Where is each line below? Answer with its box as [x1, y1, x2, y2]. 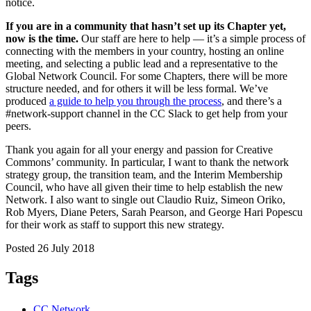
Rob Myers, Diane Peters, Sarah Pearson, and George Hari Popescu [6, 205, 303, 218]
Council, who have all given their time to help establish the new [6, 180, 283, 193]
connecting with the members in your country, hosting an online [6, 44, 284, 57]
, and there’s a [221, 94, 282, 107]
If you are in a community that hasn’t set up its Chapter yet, [6, 19, 286, 32]
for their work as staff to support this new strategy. [6, 218, 224, 230]
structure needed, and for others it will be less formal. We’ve [6, 82, 268, 94]
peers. [6, 119, 31, 132]
